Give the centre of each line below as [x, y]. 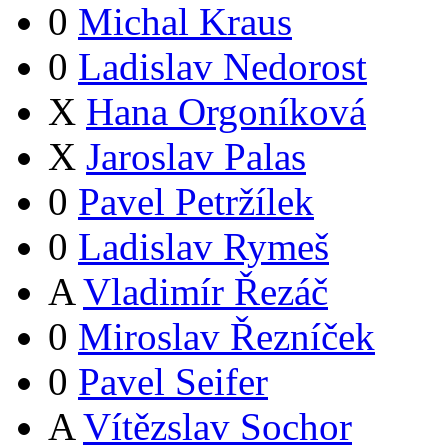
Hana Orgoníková [226, 112]
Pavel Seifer [173, 382]
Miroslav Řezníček [226, 337]
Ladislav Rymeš [203, 247]
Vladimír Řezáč [205, 292]
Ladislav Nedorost [222, 67]
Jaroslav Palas [196, 157]
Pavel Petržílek [196, 202]
